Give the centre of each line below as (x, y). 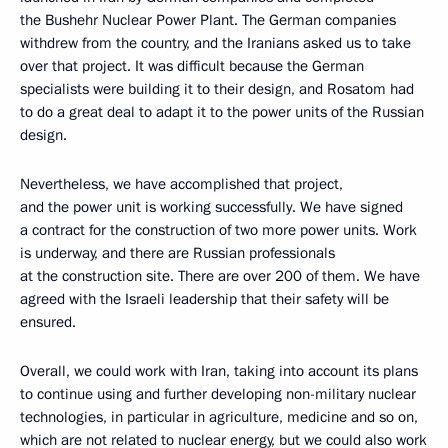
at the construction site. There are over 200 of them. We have (220, 276)
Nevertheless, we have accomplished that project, (181, 184)
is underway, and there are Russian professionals (177, 253)
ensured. (48, 322)
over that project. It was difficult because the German (192, 66)
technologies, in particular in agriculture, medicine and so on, (219, 417)
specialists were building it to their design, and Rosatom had (217, 89)
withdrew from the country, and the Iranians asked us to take (215, 43)
